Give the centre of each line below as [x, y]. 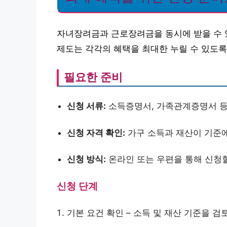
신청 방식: [86, 159]
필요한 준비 [93, 77]
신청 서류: [86, 106]
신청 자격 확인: [96, 133]
